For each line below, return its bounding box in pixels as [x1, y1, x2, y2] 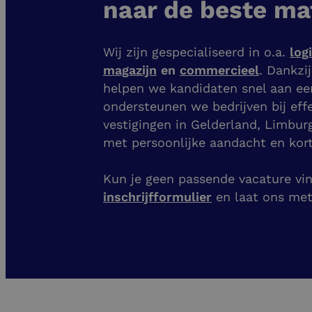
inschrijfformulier [103, 189, 212, 205]
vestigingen [103, 117, 171, 132]
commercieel [180, 63, 259, 78]
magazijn [103, 63, 157, 78]
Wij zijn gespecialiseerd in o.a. [103, 45, 290, 60]
